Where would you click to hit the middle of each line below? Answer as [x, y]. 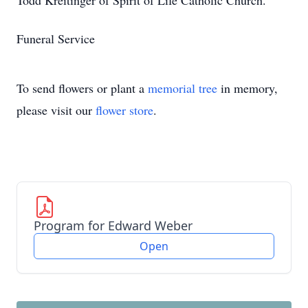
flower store [124, 110]
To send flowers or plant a [82, 88]
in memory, [247, 88]
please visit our [56, 110]
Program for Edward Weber [113, 225]
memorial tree [183, 88]
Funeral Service [56, 38]
